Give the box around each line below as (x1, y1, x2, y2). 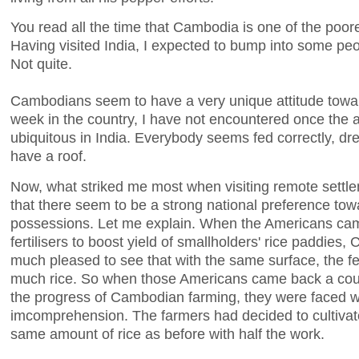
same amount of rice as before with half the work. (10, 325, 325, 343)
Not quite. (10, 55, 72, 73)
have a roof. (10, 147, 87, 165)
